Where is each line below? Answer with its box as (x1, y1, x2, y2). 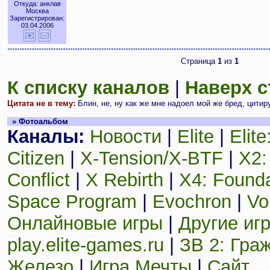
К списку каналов (7, 77, 169, 98)
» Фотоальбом (7, 117, 68, 126)
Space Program (7, 191, 137, 212)
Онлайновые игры (7, 213, 163, 234)
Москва (25, 7, 49, 14)
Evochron (152, 191, 231, 212)
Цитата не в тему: (7, 99, 75, 108)
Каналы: (7, 126, 84, 147)
